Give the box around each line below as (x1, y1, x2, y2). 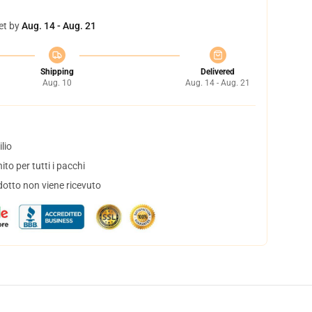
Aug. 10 (42, 78, 72, 88)
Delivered (201, 67, 235, 77)
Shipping (40, 67, 74, 77)
